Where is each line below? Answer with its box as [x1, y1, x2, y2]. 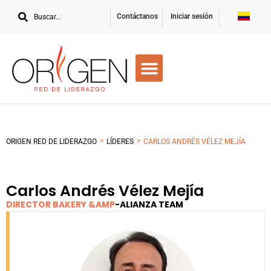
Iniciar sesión [170, 12, 213, 21]
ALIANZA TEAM [120, 198, 183, 211]
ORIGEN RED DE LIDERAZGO [6, 137, 97, 146]
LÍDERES [106, 137, 134, 146]
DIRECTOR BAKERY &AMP [6, 198, 115, 211]
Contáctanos [116, 12, 158, 21]
